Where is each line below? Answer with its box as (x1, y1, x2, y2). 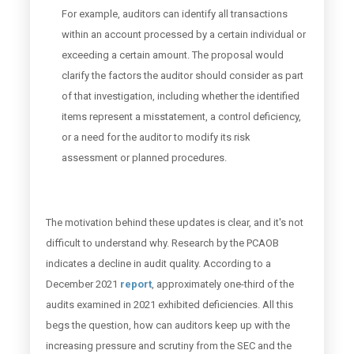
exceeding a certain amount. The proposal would (61, 49, 284, 61)
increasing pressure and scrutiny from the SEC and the (45, 340, 292, 352)
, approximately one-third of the (151, 278, 294, 290)
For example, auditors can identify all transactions (61, 8, 288, 20)
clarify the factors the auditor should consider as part (61, 70, 303, 81)
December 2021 (45, 278, 120, 290)
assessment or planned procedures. (61, 152, 227, 164)
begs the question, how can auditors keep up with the (45, 319, 290, 331)
